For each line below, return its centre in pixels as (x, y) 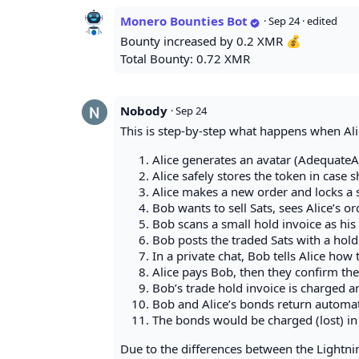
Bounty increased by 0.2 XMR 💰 (211, 41)
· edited (320, 21)
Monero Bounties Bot (184, 21)
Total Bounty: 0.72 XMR (185, 59)
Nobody (144, 111)
